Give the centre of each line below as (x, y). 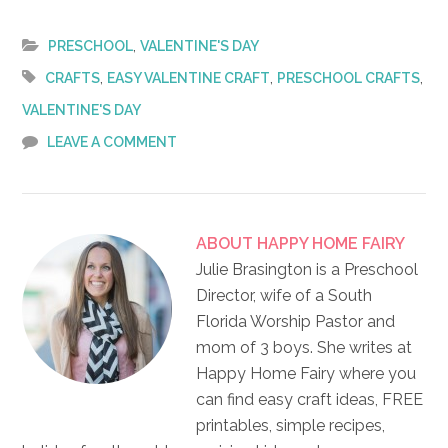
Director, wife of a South (284, 295)
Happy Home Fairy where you (306, 373)
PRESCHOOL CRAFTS (349, 77)
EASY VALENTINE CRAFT (189, 77)
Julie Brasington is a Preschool (307, 269)
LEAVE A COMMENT (112, 141)
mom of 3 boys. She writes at (304, 347)
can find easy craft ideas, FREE (310, 399)
